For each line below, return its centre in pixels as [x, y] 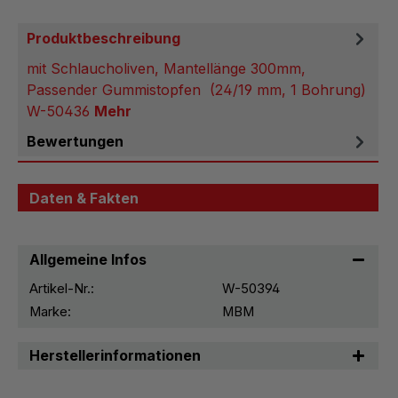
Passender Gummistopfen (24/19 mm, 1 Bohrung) [196, 90]
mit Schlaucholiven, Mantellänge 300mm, [166, 69]
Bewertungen [75, 141]
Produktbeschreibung [103, 39]
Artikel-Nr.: [62, 288]
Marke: [51, 311]
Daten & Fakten [84, 198]
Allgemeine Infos [88, 259]
